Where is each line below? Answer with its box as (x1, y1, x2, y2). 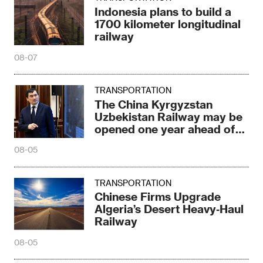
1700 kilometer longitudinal (95, 17, 241, 31)
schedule (95, 134, 143, 148)
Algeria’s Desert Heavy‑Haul (95, 202, 244, 216)
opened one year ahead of (95, 122, 236, 136)
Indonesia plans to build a (95, 5, 232, 19)
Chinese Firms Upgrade (95, 190, 221, 204)
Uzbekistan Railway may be (95, 109, 243, 123)
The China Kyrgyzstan (95, 97, 213, 111)
